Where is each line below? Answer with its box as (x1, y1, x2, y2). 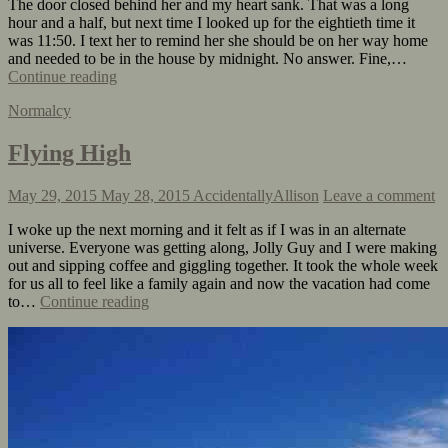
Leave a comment (323, 187, 435, 205)
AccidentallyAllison (193, 187, 319, 205)
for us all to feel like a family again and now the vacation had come (8, 275, 430, 293)
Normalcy (8, 102, 71, 120)
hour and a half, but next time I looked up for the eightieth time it (8, 14, 415, 32)
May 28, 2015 (101, 187, 190, 205)
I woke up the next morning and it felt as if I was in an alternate (8, 221, 406, 239)
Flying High (8, 140, 131, 167)
